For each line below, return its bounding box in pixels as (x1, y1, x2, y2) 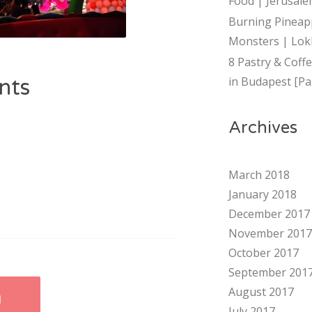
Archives (228, 118, 297, 138)
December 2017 (228, 206, 310, 221)
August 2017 (228, 284, 294, 299)
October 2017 (228, 245, 299, 260)
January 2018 (228, 187, 297, 202)
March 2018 (228, 167, 290, 182)
